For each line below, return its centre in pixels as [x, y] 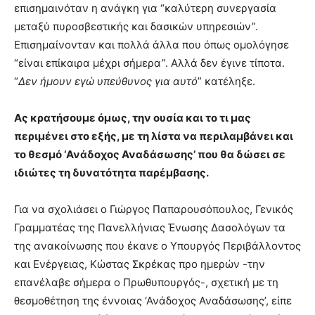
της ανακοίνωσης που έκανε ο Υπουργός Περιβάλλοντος [157, 246]
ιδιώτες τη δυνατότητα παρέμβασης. [111, 173]
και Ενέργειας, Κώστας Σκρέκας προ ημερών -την [140, 264]
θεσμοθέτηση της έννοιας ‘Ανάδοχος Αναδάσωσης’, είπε [153, 301]
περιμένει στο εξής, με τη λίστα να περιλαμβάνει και [154, 136]
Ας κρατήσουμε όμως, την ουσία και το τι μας [133, 118]
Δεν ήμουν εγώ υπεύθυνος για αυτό [108, 81]
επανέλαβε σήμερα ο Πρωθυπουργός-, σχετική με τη [146, 282]
